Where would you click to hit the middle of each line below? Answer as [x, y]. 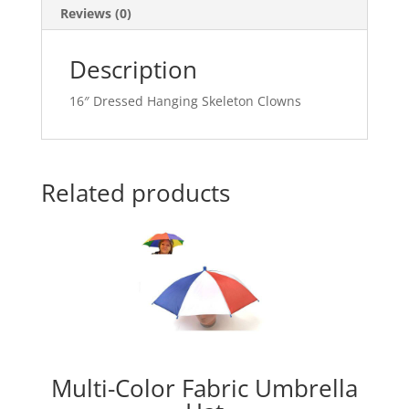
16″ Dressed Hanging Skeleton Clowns [185, 100]
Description [133, 69]
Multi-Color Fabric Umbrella [204, 388]
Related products [135, 192]
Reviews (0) [95, 13]
